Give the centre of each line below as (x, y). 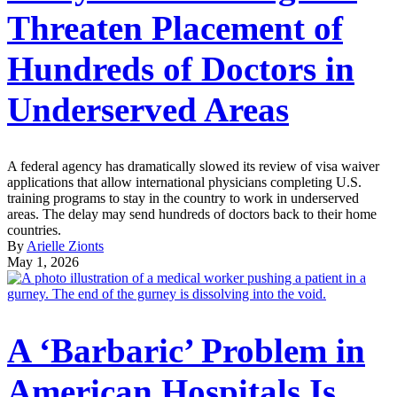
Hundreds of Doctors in (181, 68)
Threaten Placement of (175, 27)
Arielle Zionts (65, 245)
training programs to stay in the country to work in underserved (183, 198)
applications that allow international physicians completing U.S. (184, 182)
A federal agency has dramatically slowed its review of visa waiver (193, 166)
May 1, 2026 (43, 261)
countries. (34, 230)
